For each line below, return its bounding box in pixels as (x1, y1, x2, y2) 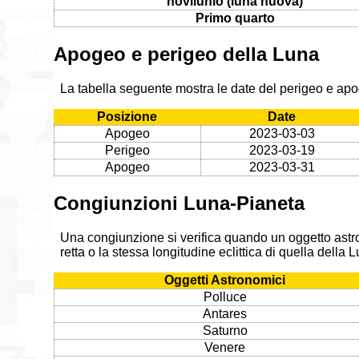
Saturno (202, 323, 248, 337)
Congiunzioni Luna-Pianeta (54, 192, 305, 214)
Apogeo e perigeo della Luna (54, 42, 320, 65)
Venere (204, 340, 246, 354)
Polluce (203, 289, 247, 304)
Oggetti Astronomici (163, 272, 285, 287)
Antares (203, 306, 248, 321)
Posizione (97, 109, 158, 123)
